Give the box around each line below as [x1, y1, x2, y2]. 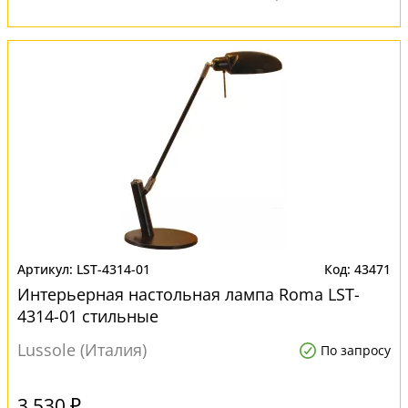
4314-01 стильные [17, 305, 158, 327]
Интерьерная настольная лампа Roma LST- [17, 283, 360, 305]
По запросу [321, 342, 391, 359]
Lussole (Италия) [17, 339, 147, 361]
